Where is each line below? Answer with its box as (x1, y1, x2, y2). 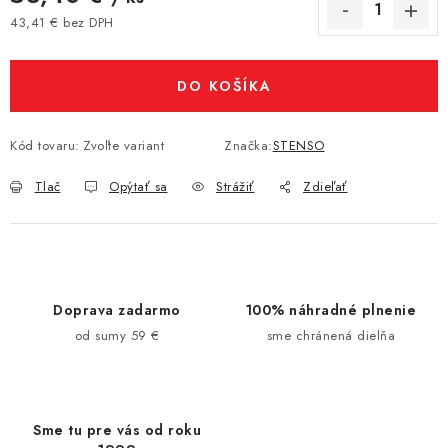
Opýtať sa (109, 176, 168, 196)
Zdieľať (303, 176, 348, 196)
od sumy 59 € (74, 325, 160, 345)
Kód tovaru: (10, 135, 80, 155)
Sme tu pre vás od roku (33, 419, 201, 440)
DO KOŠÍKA (176, 75, 272, 96)
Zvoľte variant (83, 135, 164, 155)
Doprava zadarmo (53, 299, 181, 320)
